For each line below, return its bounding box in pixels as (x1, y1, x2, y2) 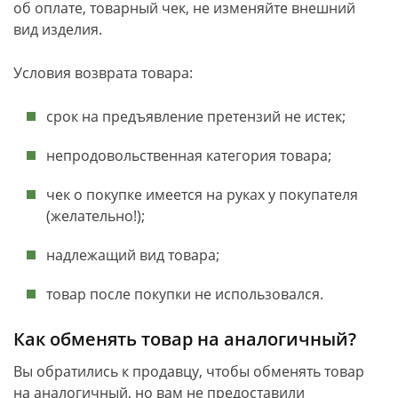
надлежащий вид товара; (46, 245, 219, 265)
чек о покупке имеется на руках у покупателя (46, 185, 358, 204)
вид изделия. (13, 20, 102, 39)
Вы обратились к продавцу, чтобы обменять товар (13, 362, 364, 381)
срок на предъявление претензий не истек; (46, 107, 346, 126)
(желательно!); (46, 206, 145, 226)
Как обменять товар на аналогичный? (13, 327, 356, 351)
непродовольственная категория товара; (46, 146, 331, 165)
